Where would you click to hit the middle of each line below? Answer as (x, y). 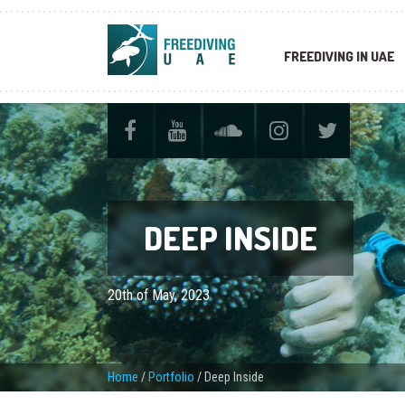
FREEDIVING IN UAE (339, 57)
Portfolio (171, 377)
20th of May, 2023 (158, 295)
